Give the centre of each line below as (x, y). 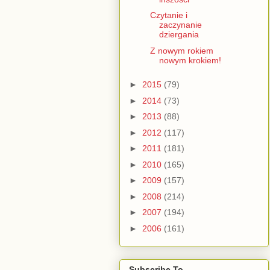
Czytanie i (168, 15)
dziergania (179, 35)
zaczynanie (180, 25)
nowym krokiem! (190, 60)
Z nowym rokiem (181, 50)
